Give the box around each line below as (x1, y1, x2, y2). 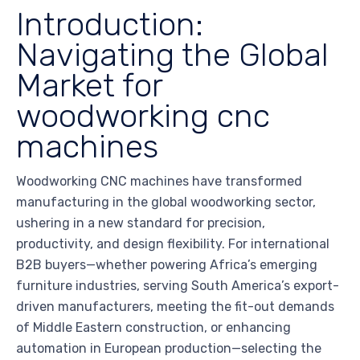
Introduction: (16, 5, 203, 44)
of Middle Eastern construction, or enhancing (16, 320, 291, 336)
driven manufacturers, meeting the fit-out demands (16, 299, 334, 315)
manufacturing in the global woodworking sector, (16, 194, 316, 211)
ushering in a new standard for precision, (16, 215, 265, 231)
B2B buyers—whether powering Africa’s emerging (16, 257, 317, 273)
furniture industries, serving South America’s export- (16, 278, 339, 294)
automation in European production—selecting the (16, 341, 321, 357)
